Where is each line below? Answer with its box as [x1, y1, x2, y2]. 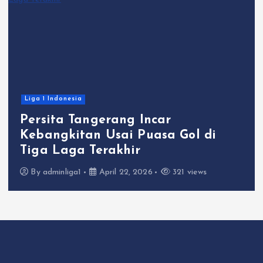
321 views [170, 168, 207, 177]
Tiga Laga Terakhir [20, 144, 141, 157]
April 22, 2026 [96, 168, 153, 177]
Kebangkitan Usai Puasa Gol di [20, 129, 217, 141]
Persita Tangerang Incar [20, 113, 171, 126]
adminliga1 [42, 168, 82, 177]
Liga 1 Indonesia [24, 96, 82, 103]
